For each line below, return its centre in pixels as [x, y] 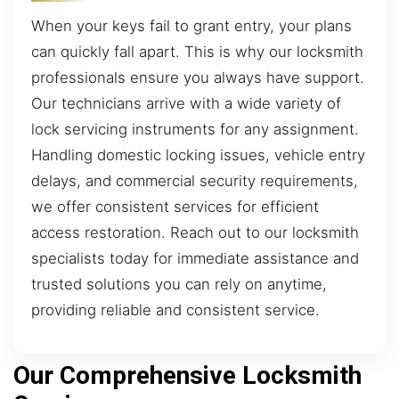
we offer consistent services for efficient [175, 206]
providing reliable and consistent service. [175, 309]
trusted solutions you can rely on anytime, [179, 284]
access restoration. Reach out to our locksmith [195, 232]
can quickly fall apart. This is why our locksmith [197, 51]
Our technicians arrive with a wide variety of [186, 103]
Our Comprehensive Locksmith [187, 376]
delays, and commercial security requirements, [195, 180]
